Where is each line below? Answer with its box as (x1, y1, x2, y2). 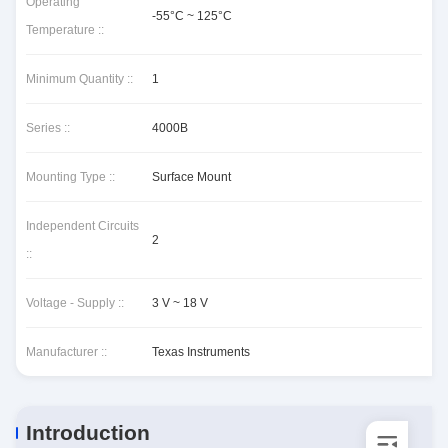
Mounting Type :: (26, 170, 115, 184)
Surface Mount (152, 170, 231, 184)
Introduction (26, 421, 150, 444)
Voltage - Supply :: (26, 296, 124, 310)
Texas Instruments (152, 345, 250, 359)
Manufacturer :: (26, 345, 107, 359)
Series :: (26, 121, 70, 135)
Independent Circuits (26, 219, 139, 233)
